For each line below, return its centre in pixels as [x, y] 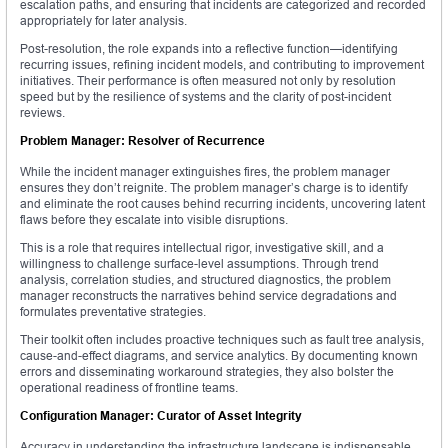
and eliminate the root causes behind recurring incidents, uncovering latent [222, 204]
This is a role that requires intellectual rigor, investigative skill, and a [202, 248]
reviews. [42, 113]
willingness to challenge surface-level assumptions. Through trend [199, 264]
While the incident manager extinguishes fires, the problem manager [205, 172]
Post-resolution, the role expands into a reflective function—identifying [209, 49]
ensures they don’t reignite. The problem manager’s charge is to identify [214, 188]
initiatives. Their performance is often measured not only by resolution [208, 81]
